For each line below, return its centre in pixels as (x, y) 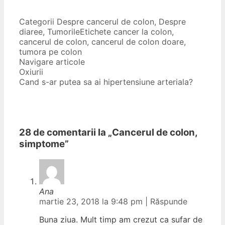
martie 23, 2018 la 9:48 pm (92, 201)
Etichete (97, 32)
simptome (42, 144)
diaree (31, 32)
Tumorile (64, 32)
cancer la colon (143, 32)
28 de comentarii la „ (66, 132)
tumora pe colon (50, 52)
